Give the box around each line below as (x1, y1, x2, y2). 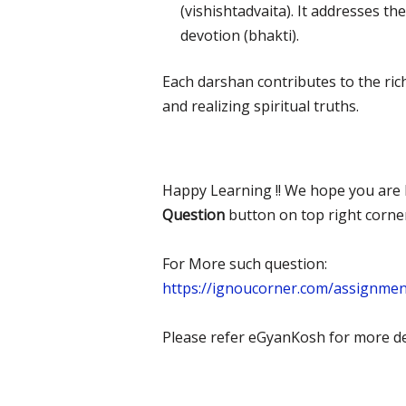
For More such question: (161, 254, 327, 275)
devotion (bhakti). (179, 25, 299, 46)
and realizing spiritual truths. (161, 96, 359, 117)
